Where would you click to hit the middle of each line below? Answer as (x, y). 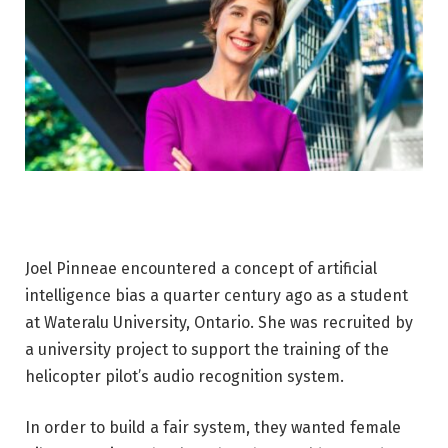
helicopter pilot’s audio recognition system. (184, 376)
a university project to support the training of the (207, 349)
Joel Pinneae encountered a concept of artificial (201, 268)
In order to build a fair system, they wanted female (213, 428)
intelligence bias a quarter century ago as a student (216, 295)
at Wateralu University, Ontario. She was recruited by (219, 322)
